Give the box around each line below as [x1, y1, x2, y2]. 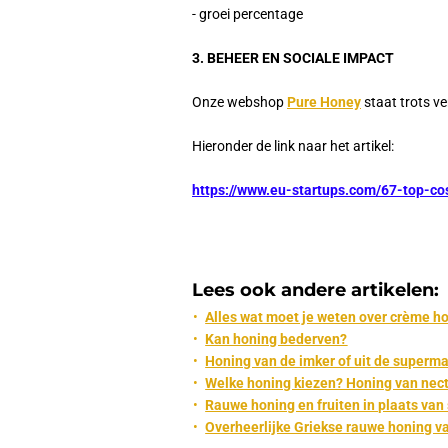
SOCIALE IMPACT [283, 50, 394, 67]
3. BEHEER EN [192, 50, 283, 67]
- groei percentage [192, 6, 303, 23]
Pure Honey [287, 94, 361, 111]
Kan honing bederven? [205, 330, 348, 347]
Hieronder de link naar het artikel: [192, 138, 394, 155]
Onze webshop [192, 94, 287, 111]
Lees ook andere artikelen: [192, 279, 439, 302]
